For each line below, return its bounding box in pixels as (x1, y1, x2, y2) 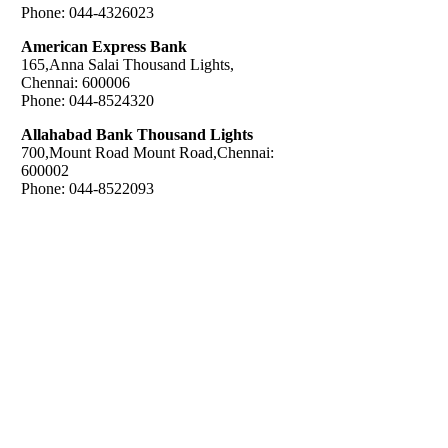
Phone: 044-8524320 (21, 91, 154, 109)
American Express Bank (21, 37, 187, 55)
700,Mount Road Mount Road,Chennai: (21, 143, 274, 161)
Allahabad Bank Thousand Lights (21, 125, 253, 143)
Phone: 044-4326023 (21, 3, 154, 21)
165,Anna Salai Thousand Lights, (21, 55, 234, 73)
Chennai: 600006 (21, 73, 130, 91)
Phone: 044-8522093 (21, 179, 154, 197)
